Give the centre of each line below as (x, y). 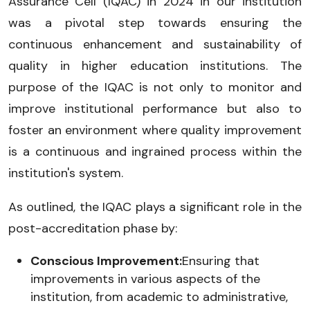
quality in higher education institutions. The (155, 65)
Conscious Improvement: (106, 261)
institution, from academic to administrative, (159, 297)
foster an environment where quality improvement (155, 130)
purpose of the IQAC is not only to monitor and (155, 87)
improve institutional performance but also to (155, 108)
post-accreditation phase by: (93, 228)
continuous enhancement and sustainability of (155, 44)
